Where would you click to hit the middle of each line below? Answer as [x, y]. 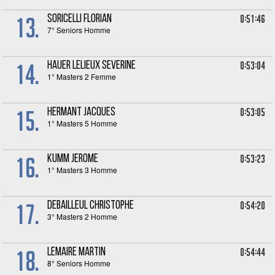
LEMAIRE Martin [77, 253]
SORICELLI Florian [80, 19]
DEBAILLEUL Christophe [91, 206]
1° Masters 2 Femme [82, 76]
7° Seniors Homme [79, 30]
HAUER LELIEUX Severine [92, 66]
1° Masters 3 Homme [83, 170]
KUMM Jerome [73, 159]
